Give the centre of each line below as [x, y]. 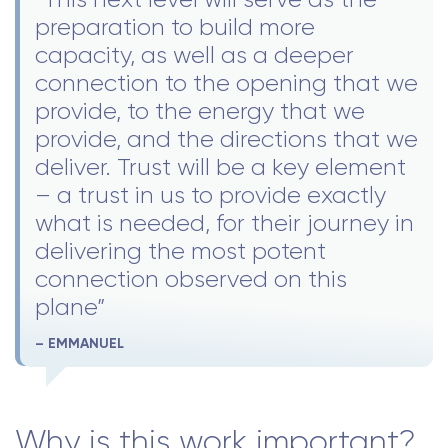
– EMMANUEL [79, 344]
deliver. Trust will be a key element [220, 167]
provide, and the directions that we [226, 139]
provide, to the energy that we [200, 111]
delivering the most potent [180, 251]
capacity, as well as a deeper [194, 55]
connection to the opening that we [226, 83]
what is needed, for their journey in [224, 223]
